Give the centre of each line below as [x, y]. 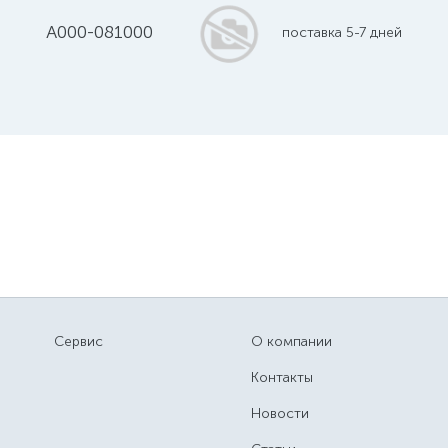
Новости [279, 413]
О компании [291, 341]
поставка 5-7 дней [341, 32]
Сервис [79, 341]
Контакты [281, 377]
